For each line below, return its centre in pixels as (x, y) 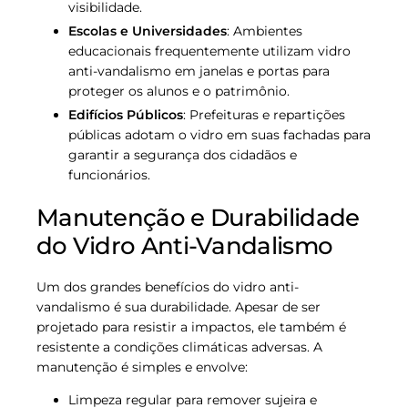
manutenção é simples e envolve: (142, 367)
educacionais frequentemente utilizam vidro (209, 51)
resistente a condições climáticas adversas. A (179, 347)
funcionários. (109, 174)
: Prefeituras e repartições (264, 114)
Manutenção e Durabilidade (198, 217)
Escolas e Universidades (148, 31)
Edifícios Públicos (126, 114)
